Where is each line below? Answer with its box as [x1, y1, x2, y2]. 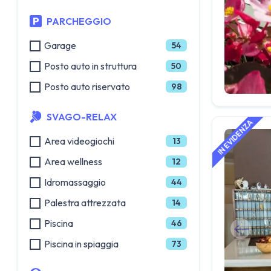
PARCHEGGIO [47, 15, 111, 27]
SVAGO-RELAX [47, 111, 117, 123]
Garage [44, 39, 76, 51]
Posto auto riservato [44, 80, 130, 93]
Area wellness [44, 155, 102, 168]
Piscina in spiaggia [44, 238, 119, 250]
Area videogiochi [44, 135, 114, 147]
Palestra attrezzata [44, 197, 126, 209]
